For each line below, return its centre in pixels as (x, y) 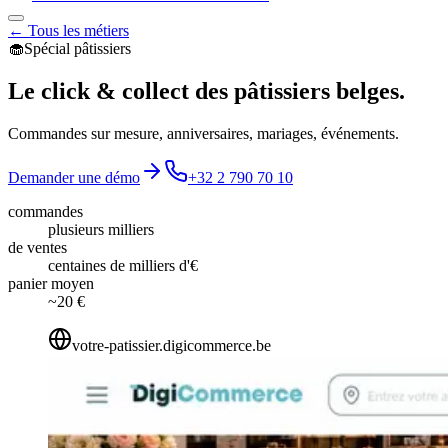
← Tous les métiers (68, 31)
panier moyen (51, 284)
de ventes (37, 248)
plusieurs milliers (101, 230)
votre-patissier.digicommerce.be (171, 346)
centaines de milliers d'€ (123, 266)
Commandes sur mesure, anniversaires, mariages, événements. (203, 134)
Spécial (49, 49)
